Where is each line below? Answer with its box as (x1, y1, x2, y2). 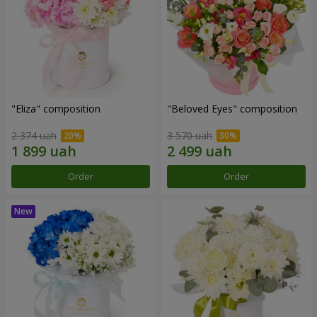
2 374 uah (11, 129, 57, 143)
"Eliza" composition (11, 101, 100, 115)
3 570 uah (167, 129, 212, 143)
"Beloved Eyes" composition (167, 101, 297, 115)
